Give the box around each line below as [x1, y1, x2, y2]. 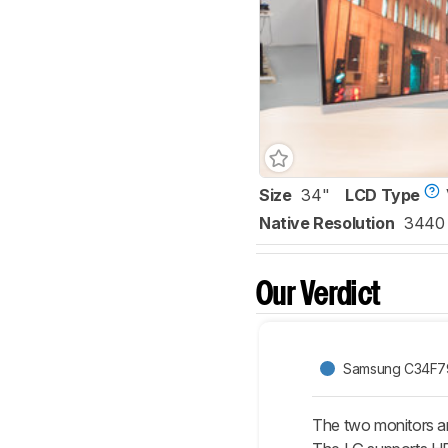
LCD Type [345, 185, 421, 206]
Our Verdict [256, 281, 381, 311]
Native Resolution [259, 213, 395, 234]
